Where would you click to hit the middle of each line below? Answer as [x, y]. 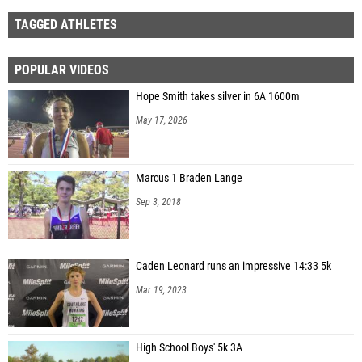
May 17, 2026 [162, 120]
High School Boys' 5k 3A [189, 347]
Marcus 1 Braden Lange [189, 178]
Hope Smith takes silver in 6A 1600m [218, 96]
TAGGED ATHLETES [66, 24]
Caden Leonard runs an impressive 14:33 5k [234, 266]
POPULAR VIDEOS [62, 69]
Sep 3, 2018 [158, 202]
